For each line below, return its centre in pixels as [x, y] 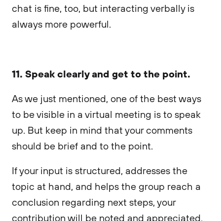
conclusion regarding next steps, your [94, 202]
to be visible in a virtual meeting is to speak [106, 114]
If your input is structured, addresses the [100, 170]
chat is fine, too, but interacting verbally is [103, 8]
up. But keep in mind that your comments [102, 130]
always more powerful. [61, 24]
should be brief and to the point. [84, 146]
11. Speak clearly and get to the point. [101, 73]
